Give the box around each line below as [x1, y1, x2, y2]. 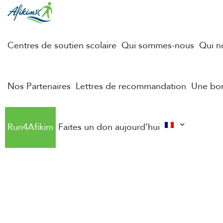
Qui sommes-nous [121, 39, 194, 52]
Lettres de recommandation [76, 80, 186, 93]
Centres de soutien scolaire [7, 39, 116, 52]
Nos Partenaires [7, 80, 71, 93]
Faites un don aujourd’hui [58, 120, 160, 133]
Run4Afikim [7, 120, 53, 133]
